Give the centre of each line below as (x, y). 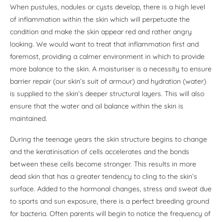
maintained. (28, 119)
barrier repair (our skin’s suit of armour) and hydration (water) (108, 82)
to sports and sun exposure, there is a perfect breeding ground (110, 201)
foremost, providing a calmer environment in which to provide (107, 57)
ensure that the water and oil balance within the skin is (97, 106)
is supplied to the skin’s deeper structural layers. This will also (107, 94)
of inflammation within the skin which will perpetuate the (100, 20)
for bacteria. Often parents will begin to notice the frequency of (110, 214)
